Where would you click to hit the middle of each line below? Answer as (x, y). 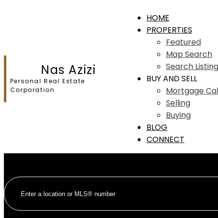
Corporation (32, 90)
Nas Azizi (69, 70)
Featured (183, 42)
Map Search (189, 54)
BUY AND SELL (172, 79)
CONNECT (165, 139)
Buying (178, 115)
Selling (178, 103)
